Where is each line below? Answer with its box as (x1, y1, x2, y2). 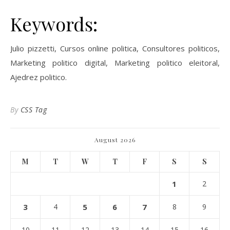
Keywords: (10, 11, 98, 36)
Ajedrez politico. (10, 72, 67, 82)
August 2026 (94, 136, 136, 144)
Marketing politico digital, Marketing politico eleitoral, (10, 57, 220, 68)
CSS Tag (20, 105, 47, 114)
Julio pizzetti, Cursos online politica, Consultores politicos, (10, 43, 220, 53)
